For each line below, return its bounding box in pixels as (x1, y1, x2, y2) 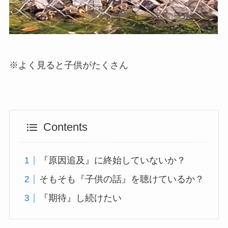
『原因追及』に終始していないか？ (39, 155, 186, 166)
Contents (43, 121, 88, 133)
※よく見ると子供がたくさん (9, 60, 128, 71)
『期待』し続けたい (39, 193, 122, 204)
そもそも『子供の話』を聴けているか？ (39, 174, 205, 185)
